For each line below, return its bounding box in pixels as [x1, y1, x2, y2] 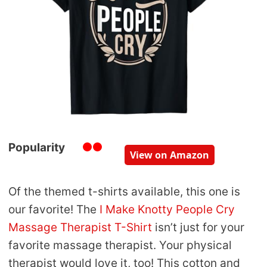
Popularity [8, 141, 65, 155]
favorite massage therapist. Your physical [8, 238, 232, 253]
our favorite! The [8, 203, 100, 217]
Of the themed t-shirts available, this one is [8, 185, 240, 199]
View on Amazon [130, 148, 209, 162]
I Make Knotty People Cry [100, 203, 235, 217]
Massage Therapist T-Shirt [8, 221, 152, 235]
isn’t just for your [152, 221, 244, 235]
